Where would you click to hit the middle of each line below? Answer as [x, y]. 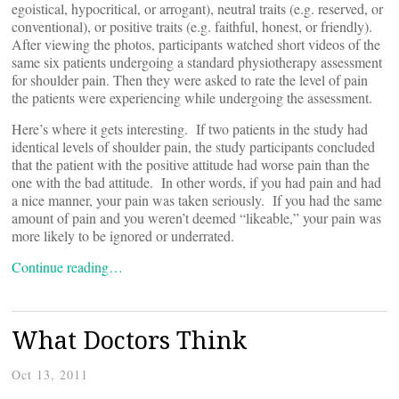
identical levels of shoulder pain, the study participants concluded [193, 146]
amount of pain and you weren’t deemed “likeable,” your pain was [196, 217]
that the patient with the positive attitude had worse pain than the [191, 164]
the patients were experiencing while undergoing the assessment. [192, 97]
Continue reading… [67, 266]
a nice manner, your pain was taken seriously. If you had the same [197, 199]
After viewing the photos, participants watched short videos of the [196, 44]
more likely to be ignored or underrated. [123, 235]
